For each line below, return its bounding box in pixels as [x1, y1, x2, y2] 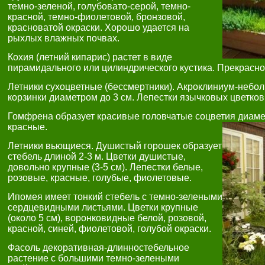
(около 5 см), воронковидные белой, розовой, [8, 213, 206, 223]
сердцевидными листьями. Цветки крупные [8, 202, 198, 212]
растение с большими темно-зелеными [8, 253, 179, 263]
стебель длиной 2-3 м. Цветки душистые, [8, 151, 186, 161]
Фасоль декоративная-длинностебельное [8, 243, 189, 253]
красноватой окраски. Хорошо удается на [8, 22, 189, 33]
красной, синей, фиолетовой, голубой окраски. [8, 224, 211, 234]
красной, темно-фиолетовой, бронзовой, [8, 12, 185, 22]
